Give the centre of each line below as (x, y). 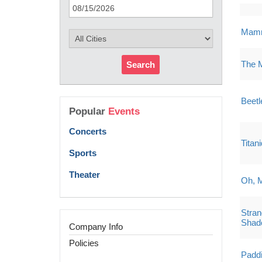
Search (141, 65)
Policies (84, 243)
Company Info (96, 227)
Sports (83, 153)
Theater (85, 175)
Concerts (88, 131)
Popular (89, 111)
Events (124, 111)
